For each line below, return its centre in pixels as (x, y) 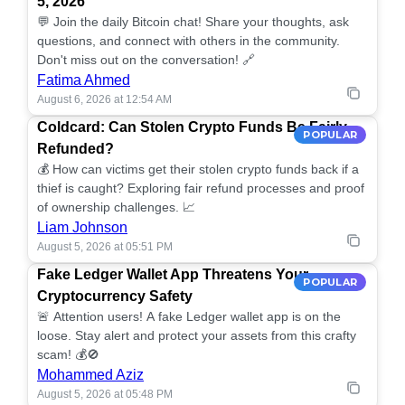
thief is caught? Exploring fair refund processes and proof (201, 188)
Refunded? (75, 149)
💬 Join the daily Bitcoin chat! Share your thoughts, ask (193, 22)
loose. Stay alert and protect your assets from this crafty (197, 335)
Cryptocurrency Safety (115, 296)
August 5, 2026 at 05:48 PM (105, 394)
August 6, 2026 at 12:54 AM (104, 99)
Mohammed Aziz (90, 375)
